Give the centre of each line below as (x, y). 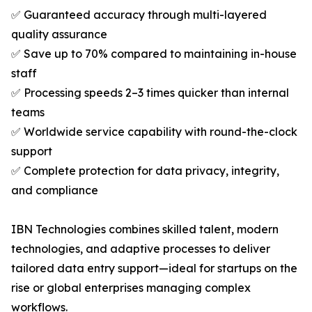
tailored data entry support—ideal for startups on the (154, 268)
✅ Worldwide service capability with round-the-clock (154, 132)
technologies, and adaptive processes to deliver (141, 249)
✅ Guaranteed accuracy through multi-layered (139, 15)
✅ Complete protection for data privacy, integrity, (145, 171)
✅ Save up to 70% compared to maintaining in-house (154, 54)
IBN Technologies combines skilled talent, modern (145, 229)
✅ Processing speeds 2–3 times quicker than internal (150, 93)
